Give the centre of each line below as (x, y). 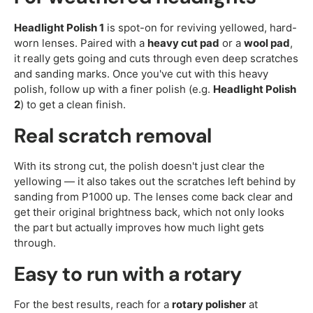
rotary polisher (209, 305)
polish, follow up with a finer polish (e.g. (114, 89)
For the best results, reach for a (93, 305)
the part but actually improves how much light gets (139, 227)
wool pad (267, 43)
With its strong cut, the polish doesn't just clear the (139, 166)
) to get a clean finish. (73, 104)
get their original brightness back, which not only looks (149, 212)
